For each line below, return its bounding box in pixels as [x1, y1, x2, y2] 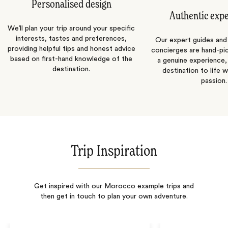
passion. [201, 77, 227, 84]
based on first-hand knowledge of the [10, 55, 132, 63]
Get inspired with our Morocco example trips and [34, 182, 194, 190]
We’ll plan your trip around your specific [8, 24, 135, 32]
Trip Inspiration [71, 144, 157, 159]
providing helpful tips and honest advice [7, 45, 135, 52]
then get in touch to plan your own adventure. [40, 192, 188, 200]
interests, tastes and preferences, [16, 35, 127, 42]
